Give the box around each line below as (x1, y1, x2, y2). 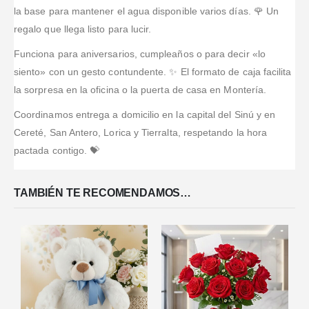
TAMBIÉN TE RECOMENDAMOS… (14, 186, 192, 199)
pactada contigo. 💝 (14, 145, 100, 157)
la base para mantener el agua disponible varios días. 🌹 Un (14, 6, 279, 17)
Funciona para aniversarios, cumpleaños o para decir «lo (14, 48, 266, 60)
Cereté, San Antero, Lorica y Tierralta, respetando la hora (14, 127, 268, 139)
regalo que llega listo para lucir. (14, 23, 152, 35)
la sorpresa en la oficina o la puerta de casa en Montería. (14, 84, 267, 96)
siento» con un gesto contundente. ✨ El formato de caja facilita (14, 66, 292, 78)
